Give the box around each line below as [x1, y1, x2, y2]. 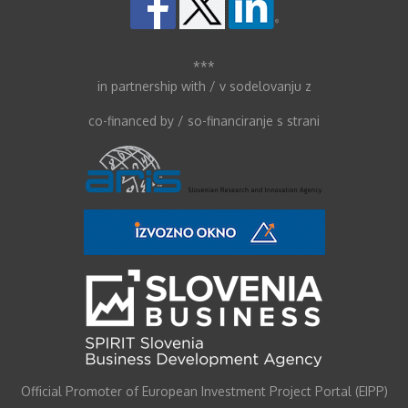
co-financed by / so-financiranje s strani [88, 113, 320, 128]
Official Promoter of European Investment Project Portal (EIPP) [20, 383, 388, 399]
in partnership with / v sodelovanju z [97, 78, 311, 94]
